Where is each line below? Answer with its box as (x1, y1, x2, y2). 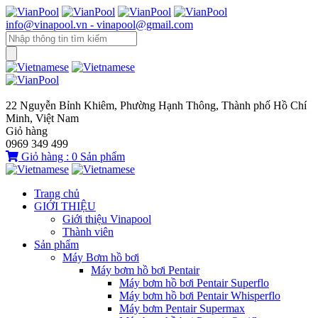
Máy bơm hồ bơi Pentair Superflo (119, 277, 269, 289)
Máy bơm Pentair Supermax (119, 302, 245, 314)
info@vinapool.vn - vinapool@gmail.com (6, 18, 193, 31)
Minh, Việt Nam (6, 112, 79, 124)
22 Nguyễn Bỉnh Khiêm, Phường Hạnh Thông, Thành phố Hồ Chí (6, 99, 307, 111)
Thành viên (62, 226, 114, 238)
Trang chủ (34, 187, 79, 199)
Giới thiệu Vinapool (62, 213, 151, 225)
